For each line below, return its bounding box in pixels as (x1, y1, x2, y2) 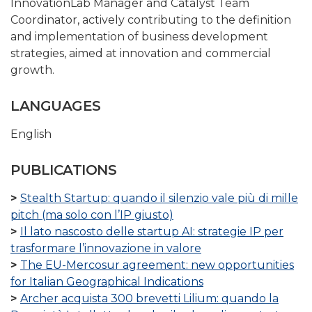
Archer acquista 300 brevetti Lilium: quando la (20, 292, 279, 306)
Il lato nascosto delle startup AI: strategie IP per (20, 225, 283, 239)
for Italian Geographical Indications (10, 275, 203, 289)
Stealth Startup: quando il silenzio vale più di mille (20, 192, 298, 205)
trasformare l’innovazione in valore (10, 242, 201, 256)
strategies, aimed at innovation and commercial (10, 47, 271, 61)
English (10, 127, 52, 141)
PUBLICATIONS (10, 162, 116, 179)
